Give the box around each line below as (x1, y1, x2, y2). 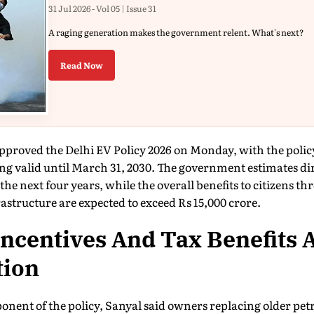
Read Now (60, 59, 103, 71)
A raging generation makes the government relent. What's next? (48, 26, 303, 39)
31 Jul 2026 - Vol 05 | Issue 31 (48, 2, 156, 15)
